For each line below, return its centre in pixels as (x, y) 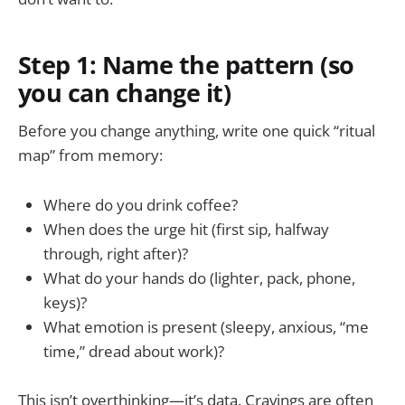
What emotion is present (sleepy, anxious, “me (206, 326)
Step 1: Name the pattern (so (186, 64)
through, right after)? (116, 253)
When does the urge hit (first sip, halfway (186, 229)
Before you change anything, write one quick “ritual (197, 131)
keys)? (65, 302)
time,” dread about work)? (134, 351)
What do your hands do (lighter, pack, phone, (199, 278)
